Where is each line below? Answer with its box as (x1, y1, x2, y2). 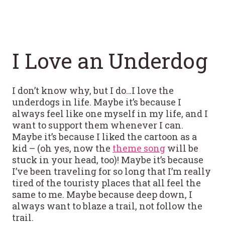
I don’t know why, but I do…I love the (12, 84, 174, 96)
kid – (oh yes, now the (12, 142, 113, 154)
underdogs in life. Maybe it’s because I (12, 95, 181, 108)
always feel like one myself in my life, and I (12, 107, 208, 120)
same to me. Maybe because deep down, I (12, 188, 192, 200)
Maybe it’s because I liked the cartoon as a (12, 130, 197, 143)
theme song (113, 142, 165, 154)
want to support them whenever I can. (12, 119, 183, 131)
